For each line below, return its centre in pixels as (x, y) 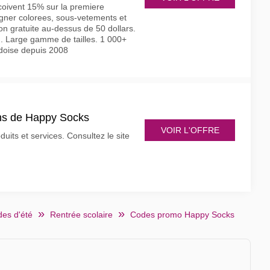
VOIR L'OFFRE (190, 130)
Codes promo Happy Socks (182, 215)
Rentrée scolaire (81, 215)
